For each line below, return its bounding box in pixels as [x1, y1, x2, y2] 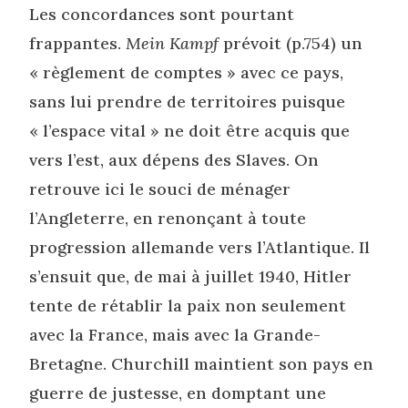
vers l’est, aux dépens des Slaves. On [29, 148, 320, 170]
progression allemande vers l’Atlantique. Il [29, 236, 371, 258]
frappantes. [29, 32, 127, 54]
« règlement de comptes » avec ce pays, [29, 61, 344, 83]
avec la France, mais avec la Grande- [29, 323, 321, 345]
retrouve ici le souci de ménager [29, 178, 291, 199]
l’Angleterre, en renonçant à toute [29, 207, 307, 229]
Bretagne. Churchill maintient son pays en [29, 352, 374, 374]
